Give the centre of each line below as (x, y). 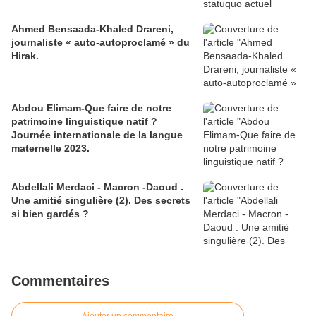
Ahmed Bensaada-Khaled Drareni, (92, 29)
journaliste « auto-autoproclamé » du (101, 42)
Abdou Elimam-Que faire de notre (91, 108)
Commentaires (60, 280)
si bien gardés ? (50, 213)
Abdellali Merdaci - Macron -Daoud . (97, 187)
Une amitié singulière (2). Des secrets (101, 200)
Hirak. (25, 55)
